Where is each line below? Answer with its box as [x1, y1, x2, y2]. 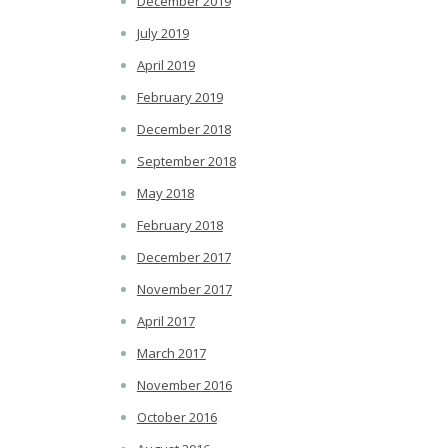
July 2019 [136, 24, 189, 43]
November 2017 [136, 280, 232, 299]
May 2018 [136, 184, 194, 203]
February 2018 [136, 216, 223, 235]
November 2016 [136, 376, 232, 395]
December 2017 [136, 248, 231, 267]
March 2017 [136, 344, 206, 363]
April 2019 [136, 56, 195, 75]
